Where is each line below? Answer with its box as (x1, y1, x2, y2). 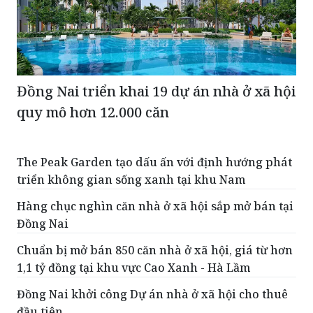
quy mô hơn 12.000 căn (17, 103, 169, 122)
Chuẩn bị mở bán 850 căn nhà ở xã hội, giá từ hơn (17, 242, 293, 259)
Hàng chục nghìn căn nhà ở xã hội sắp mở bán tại (17, 198, 293, 214)
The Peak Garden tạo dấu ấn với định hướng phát (17, 154, 292, 170)
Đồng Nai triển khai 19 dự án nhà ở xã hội (17, 82, 296, 101)
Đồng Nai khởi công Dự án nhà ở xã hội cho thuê (17, 286, 288, 303)
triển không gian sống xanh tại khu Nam (17, 172, 245, 188)
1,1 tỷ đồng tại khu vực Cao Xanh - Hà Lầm (17, 260, 250, 276)
